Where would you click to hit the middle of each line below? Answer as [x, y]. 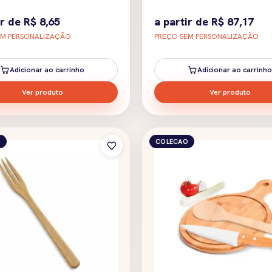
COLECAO [172, 141]
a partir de [183, 21]
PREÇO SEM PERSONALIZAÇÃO [206, 36]
